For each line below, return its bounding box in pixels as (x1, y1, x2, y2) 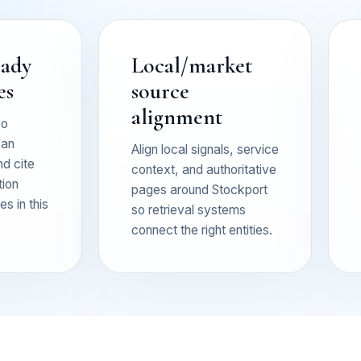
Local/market (131, 51, 252, 79)
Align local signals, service (131, 141, 279, 157)
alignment (131, 102, 222, 131)
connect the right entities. (131, 222, 272, 238)
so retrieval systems (131, 201, 246, 218)
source (131, 77, 189, 105)
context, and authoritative (131, 161, 276, 177)
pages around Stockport (131, 181, 268, 197)
